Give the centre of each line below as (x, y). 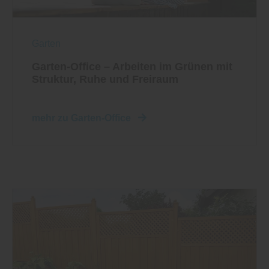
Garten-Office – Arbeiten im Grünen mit (132, 66)
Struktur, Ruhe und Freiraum (105, 79)
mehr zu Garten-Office (83, 118)
